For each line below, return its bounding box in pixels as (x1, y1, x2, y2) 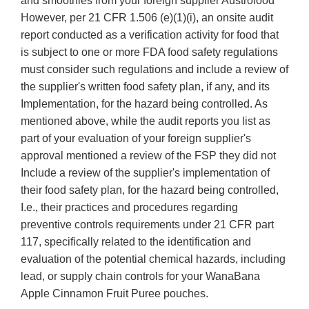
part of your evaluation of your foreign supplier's (21, 132, 251, 145)
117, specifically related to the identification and (21, 236, 251, 248)
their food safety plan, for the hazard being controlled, (21, 184, 279, 197)
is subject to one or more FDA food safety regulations (21, 46, 278, 59)
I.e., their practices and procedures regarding (21, 201, 238, 214)
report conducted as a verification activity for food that (21, 29, 279, 41)
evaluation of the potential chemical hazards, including (21, 253, 286, 266)
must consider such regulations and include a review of (21, 63, 288, 76)
